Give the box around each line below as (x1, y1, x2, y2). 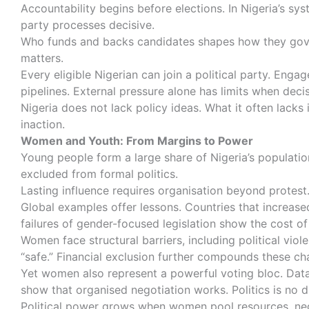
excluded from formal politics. (21, 167, 181, 181)
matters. (21, 51, 67, 66)
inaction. (21, 117, 68, 132)
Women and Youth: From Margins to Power (21, 134, 253, 148)
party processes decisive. (21, 18, 158, 32)
